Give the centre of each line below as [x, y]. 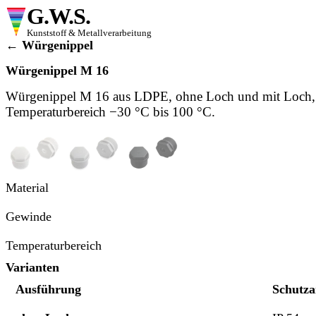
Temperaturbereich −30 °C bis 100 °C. [110, 111]
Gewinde [29, 217]
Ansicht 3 [150, 141]
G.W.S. [59, 17]
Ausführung [48, 290]
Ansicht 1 [31, 141]
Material [27, 188]
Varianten [32, 268]
